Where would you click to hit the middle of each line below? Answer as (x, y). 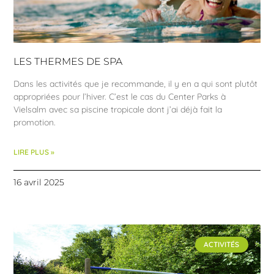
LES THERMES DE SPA (68, 61)
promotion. (35, 122)
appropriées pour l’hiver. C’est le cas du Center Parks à (120, 96)
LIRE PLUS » (34, 152)
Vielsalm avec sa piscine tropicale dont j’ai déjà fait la (118, 109)
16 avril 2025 (39, 182)
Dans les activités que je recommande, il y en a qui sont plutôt (136, 83)
